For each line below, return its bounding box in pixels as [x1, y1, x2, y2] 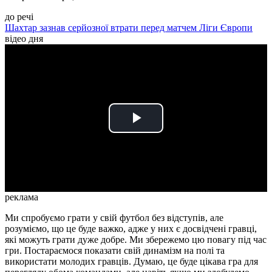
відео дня [5, 33, 43, 44]
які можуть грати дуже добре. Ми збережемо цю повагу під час [5, 234, 267, 245]
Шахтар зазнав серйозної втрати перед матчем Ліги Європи [5, 22, 253, 33]
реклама [5, 192, 38, 203]
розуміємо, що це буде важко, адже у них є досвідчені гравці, [5, 223, 257, 234]
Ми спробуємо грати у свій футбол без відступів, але [5, 212, 223, 223]
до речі [5, 12, 33, 22]
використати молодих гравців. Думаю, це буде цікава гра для [5, 256, 258, 267]
